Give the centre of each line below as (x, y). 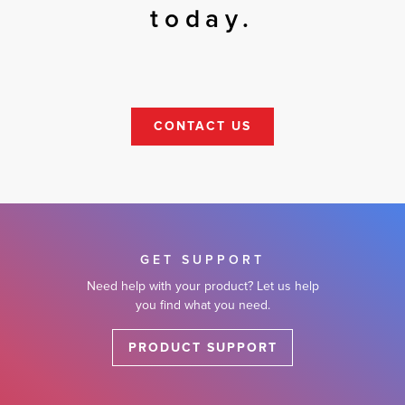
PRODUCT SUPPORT (202, 347)
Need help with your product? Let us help (202, 286)
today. (202, 19)
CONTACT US (202, 126)
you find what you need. (202, 305)
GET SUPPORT (202, 260)
